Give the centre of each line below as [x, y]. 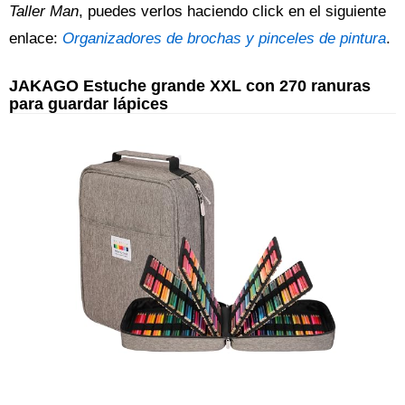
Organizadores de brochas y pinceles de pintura [224, 39]
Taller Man [44, 12]
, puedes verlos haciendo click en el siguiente [232, 12]
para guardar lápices [89, 104]
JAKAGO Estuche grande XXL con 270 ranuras [190, 86]
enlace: [36, 39]
